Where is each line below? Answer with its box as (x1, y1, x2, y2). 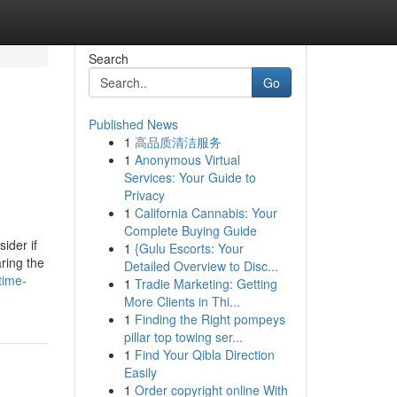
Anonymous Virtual (134, 151, 240, 168)
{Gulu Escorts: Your (134, 239, 244, 257)
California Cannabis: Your (134, 204, 277, 222)
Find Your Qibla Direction (134, 346, 275, 363)
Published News (88, 115, 178, 133)
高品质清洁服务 (134, 133, 222, 151)
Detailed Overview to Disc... (123, 257, 278, 275)
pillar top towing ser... (123, 328, 243, 346)
